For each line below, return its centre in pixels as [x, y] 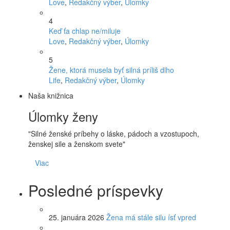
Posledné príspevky [96, 190]
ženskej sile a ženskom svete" [77, 144]
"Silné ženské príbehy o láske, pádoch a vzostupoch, [114, 134]
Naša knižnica [51, 96]
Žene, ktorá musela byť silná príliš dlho [111, 70]
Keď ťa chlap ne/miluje [85, 31]
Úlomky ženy [63, 117]
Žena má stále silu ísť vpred [151, 217]
